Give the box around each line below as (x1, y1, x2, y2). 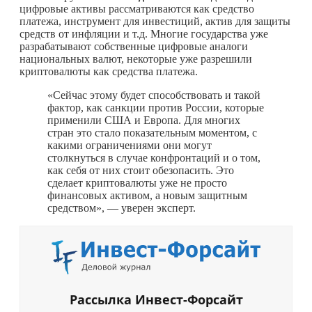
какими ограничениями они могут (47, 139, 212, 151)
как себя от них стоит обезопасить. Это (47, 164, 234, 176)
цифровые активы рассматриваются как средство (19, 2, 254, 15)
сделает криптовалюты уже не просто (47, 176, 227, 189)
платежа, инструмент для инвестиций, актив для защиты (19, 15, 290, 27)
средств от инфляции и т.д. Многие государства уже (19, 27, 268, 40)
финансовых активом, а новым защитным (47, 189, 247, 201)
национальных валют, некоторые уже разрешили (19, 52, 252, 65)
